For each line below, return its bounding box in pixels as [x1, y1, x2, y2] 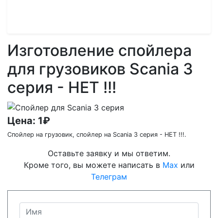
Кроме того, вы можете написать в [23, 160, 163, 170]
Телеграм [91, 171, 127, 182]
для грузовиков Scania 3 [7, 59, 193, 78]
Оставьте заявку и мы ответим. [48, 148, 170, 158]
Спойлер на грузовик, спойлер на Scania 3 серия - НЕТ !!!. [7, 130, 186, 138]
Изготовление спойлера [7, 41, 192, 60]
